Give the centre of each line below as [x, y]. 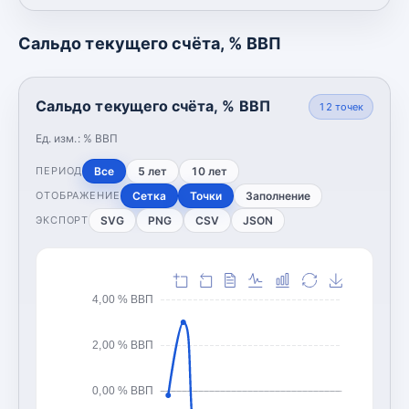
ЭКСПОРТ [63, 220]
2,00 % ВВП [123, 345]
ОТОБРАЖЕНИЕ [78, 195]
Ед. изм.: [59, 138]
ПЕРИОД [59, 171]
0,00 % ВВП [123, 390]
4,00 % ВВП [123, 299]
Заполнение [278, 195]
